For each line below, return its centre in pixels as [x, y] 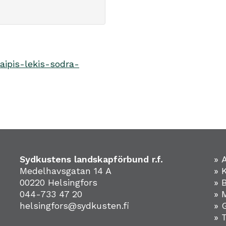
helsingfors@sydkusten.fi [74, 206]
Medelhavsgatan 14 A [65, 171]
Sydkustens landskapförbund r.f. [91, 159]
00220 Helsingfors [58, 183]
